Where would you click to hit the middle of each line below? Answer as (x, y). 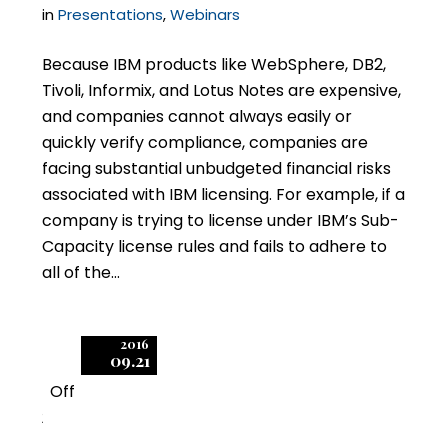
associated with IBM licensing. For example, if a (224, 194)
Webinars (205, 14)
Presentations (111, 14)
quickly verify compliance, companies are (205, 142)
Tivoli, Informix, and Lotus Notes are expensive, (222, 90)
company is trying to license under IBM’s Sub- (221, 220)
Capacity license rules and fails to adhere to (215, 246)
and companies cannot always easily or (197, 116)
